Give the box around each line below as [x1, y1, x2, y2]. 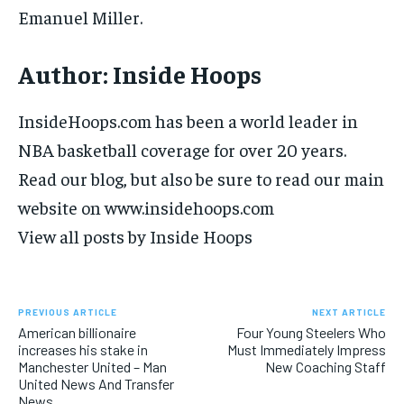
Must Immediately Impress [226, 341, 386, 359]
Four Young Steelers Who [235, 324, 386, 342]
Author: [18, 58, 108, 90]
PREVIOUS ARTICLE [18, 307, 117, 318]
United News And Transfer [18, 375, 174, 393]
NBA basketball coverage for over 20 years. [18, 138, 346, 161]
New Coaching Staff [264, 358, 386, 376]
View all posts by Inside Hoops [18, 225, 252, 248]
